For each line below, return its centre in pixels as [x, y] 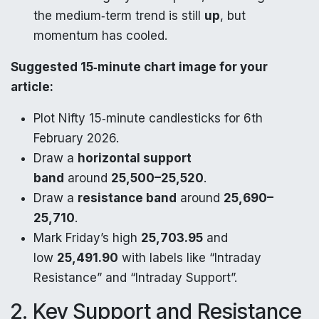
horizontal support [135, 158]
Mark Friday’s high [87, 237]
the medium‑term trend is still [119, 15]
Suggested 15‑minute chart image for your [139, 67]
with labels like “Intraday [190, 257]
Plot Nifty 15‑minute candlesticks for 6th [148, 118]
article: [32, 87]
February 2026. [76, 138]
